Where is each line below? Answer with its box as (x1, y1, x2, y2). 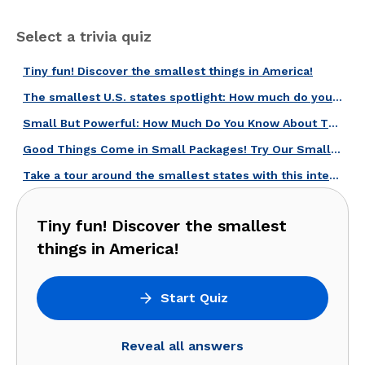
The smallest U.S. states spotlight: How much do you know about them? (332, 90, 342, 103)
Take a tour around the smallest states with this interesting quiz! (329, 169, 339, 182)
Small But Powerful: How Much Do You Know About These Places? (328, 117, 338, 130)
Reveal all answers (121, 338, 244, 354)
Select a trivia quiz (16, 28, 152, 45)
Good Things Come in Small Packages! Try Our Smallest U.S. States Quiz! (331, 143, 341, 156)
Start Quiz (160, 290, 228, 306)
